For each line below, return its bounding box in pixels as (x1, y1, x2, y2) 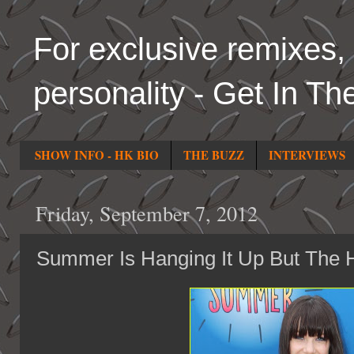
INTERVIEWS (268, 146, 345, 164)
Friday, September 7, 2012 (36, 199, 258, 228)
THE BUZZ (183, 146, 244, 164)
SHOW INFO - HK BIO (34, 146, 159, 164)
